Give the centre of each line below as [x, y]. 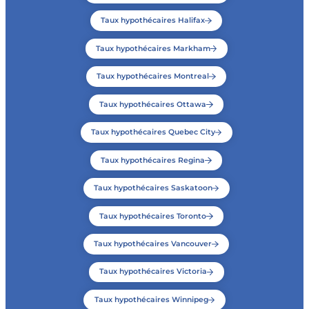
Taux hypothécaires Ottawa [153, 104]
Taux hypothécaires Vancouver [153, 243]
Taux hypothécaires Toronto [153, 216]
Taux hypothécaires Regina [153, 160]
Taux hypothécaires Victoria [153, 272]
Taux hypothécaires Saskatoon [153, 188]
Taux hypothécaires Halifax [153, 21]
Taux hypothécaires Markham [153, 48]
